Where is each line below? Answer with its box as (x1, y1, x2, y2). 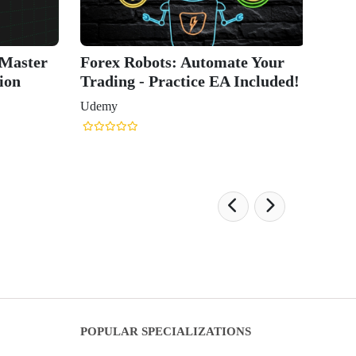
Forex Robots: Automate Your (80, 52, 284, 71)
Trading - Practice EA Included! (80, 72, 300, 90)
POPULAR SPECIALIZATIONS (80, 324, 251, 338)
